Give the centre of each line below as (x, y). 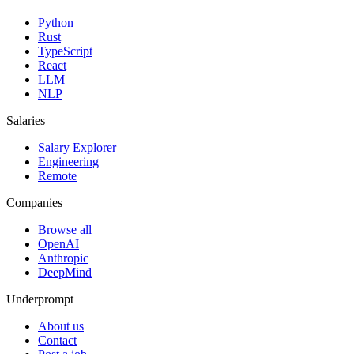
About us (61, 326)
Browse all (65, 229)
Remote (57, 175)
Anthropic (63, 258)
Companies (34, 202)
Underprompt (40, 299)
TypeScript (65, 51)
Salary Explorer (77, 147)
